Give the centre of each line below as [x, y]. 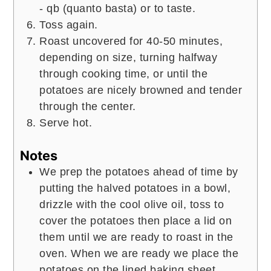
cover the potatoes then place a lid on [136, 220]
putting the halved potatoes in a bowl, [135, 188]
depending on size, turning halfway [129, 57]
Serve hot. [66, 122]
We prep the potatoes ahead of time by [139, 171]
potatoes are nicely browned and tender [141, 90]
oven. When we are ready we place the [139, 253]
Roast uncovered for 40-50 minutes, [131, 41]
